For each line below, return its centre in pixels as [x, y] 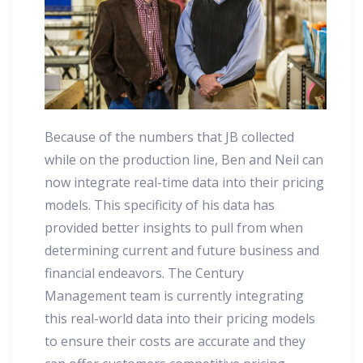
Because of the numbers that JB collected [169, 137]
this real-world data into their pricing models [180, 318]
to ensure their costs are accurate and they [175, 341]
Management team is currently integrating [174, 295]
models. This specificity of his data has [160, 205]
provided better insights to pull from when [174, 227]
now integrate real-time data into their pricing [184, 182]
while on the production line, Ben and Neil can [184, 159]
